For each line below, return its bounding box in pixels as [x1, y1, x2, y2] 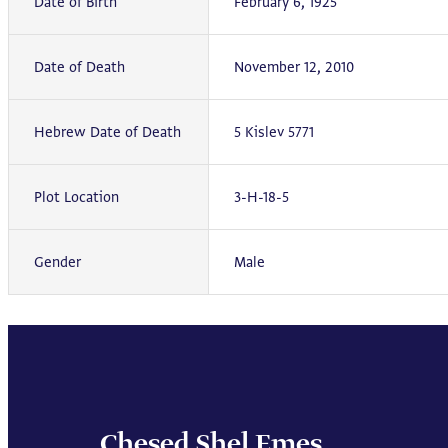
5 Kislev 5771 [234, 122, 314, 142]
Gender [34, 252, 81, 272]
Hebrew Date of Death [34, 122, 181, 142]
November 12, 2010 [234, 57, 354, 77]
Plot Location [34, 187, 119, 207]
